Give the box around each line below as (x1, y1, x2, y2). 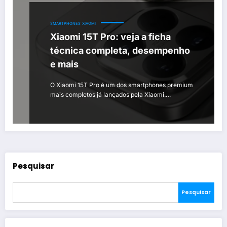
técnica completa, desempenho (50, 45, 190, 56)
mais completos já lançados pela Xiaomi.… (50, 90, 171, 98)
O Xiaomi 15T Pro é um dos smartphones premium (50, 81, 193, 89)
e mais (50, 58, 79, 69)
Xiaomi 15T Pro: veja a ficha (50, 31, 171, 42)
